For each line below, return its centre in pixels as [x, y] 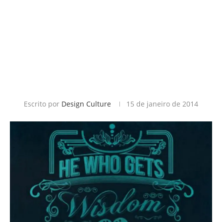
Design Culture [86, 104]
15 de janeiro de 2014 [162, 104]
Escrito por [43, 104]
